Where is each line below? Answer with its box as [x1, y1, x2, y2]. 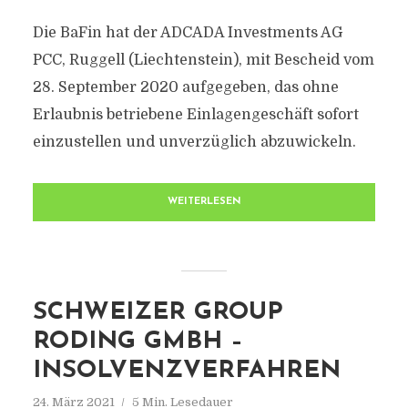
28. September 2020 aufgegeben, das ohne [32, 79, 339, 96]
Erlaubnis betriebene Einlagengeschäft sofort [32, 107, 359, 123]
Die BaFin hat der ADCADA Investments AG [32, 25, 342, 41]
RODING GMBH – [32, 330, 243, 354]
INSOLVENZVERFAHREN [32, 359, 341, 383]
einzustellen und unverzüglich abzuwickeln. [32, 134, 356, 150]
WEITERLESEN [167, 197, 241, 207]
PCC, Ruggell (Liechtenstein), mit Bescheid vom [32, 52, 374, 68]
